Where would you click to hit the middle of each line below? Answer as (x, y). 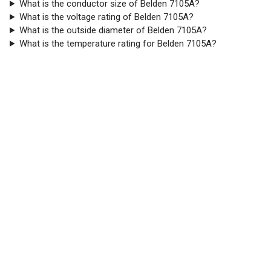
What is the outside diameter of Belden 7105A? (113, 30)
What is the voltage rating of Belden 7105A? (106, 17)
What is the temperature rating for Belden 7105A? (118, 44)
